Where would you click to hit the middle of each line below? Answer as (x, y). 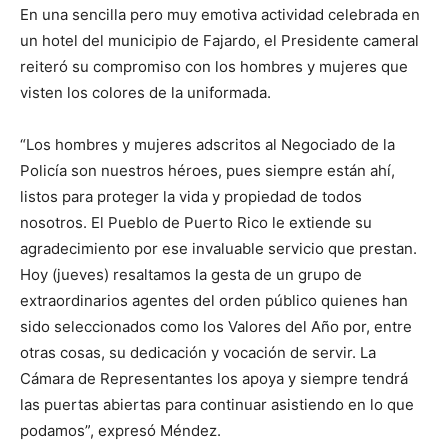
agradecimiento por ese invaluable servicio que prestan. (218, 248)
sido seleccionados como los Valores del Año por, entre (216, 326)
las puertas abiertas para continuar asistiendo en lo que (217, 404)
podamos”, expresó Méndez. (120, 430)
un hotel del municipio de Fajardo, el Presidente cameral (219, 40)
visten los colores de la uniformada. (145, 92)
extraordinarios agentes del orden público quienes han (214, 300)
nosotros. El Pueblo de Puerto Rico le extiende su (196, 222)
